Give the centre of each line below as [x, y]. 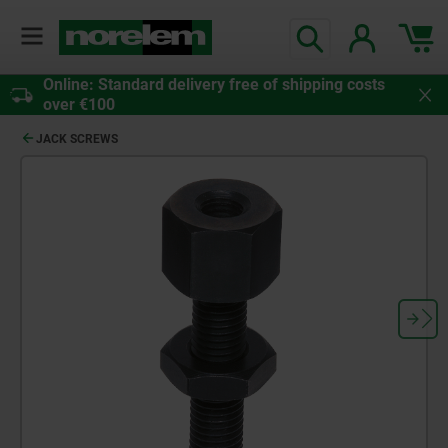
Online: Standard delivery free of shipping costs [214, 85]
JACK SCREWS [77, 139]
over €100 [79, 105]
